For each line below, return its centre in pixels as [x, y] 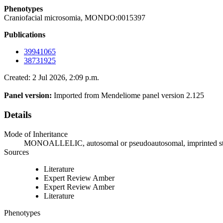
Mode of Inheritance [36, 134]
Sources [16, 152]
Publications [25, 35]
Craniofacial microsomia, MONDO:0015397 [75, 18]
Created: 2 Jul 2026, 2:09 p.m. [52, 78]
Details [18, 114]
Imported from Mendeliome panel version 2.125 [129, 96]
